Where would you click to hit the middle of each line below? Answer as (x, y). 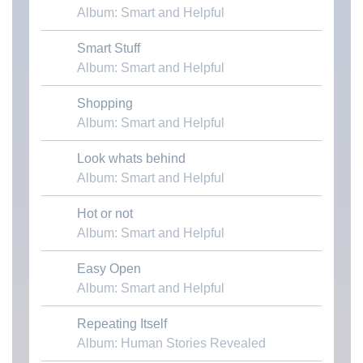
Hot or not (105, 214)
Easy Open (109, 269)
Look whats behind (131, 159)
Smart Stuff (108, 49)
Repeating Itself (122, 324)
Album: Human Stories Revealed (171, 344)
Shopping (105, 104)
